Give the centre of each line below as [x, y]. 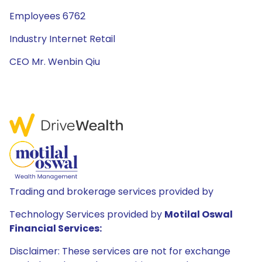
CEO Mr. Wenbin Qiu [55, 62]
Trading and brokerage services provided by [111, 192]
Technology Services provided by [87, 214]
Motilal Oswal [199, 214]
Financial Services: [56, 228]
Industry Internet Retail [62, 39]
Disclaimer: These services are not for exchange [120, 251]
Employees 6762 [47, 16]
